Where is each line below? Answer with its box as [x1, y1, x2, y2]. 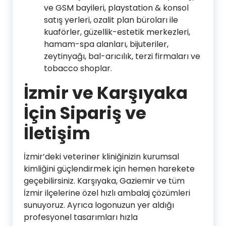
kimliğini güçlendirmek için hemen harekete [24, 162, 195, 175]
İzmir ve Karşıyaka [24, 80, 188, 105]
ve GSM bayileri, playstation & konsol [44, 2, 189, 14]
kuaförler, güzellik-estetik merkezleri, [44, 26, 190, 38]
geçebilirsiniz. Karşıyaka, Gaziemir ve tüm [24, 175, 185, 187]
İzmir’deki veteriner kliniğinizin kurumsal [24, 150, 179, 162]
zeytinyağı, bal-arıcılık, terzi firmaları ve [44, 50, 200, 62]
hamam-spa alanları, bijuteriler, [44, 38, 168, 50]
